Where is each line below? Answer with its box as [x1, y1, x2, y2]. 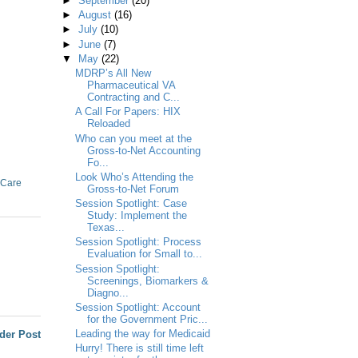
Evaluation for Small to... [86, 248, 202, 261]
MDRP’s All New [74, 67, 151, 80]
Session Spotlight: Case [74, 197, 187, 210]
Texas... [86, 221, 125, 234]
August [78, 9, 114, 21]
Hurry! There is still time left [74, 342, 204, 355]
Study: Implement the [86, 209, 187, 222]
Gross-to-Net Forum [86, 182, 179, 195]
